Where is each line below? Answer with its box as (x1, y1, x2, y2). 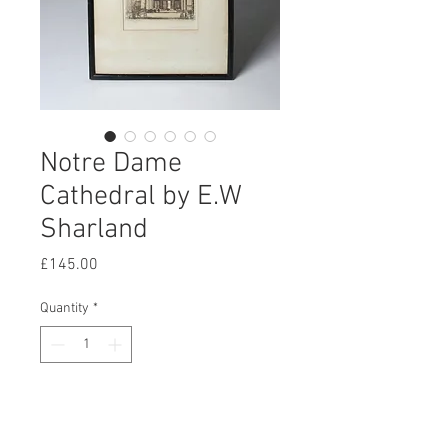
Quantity (40, 300, 89, 317)
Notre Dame (40, 147, 182, 181)
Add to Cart (121, 397, 199, 417)
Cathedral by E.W (40, 180, 242, 214)
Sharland (40, 213, 148, 247)
